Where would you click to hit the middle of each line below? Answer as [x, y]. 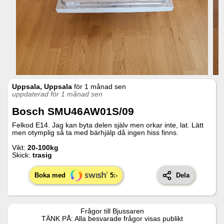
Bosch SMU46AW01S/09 [73, 111]
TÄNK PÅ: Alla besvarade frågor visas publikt [112, 219]
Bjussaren [128, 211]
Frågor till [96, 211]
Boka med [50, 175]
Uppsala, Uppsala [42, 86]
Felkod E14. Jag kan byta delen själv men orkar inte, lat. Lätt [108, 125]
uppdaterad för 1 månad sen [57, 94]
